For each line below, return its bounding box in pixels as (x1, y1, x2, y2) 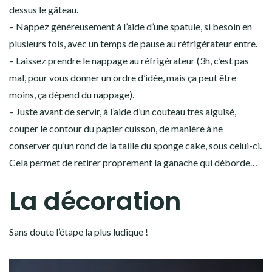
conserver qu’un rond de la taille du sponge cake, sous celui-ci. (9, 140, 262, 152)
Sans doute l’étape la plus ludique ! (9, 226, 148, 238)
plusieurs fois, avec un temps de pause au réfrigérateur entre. (9, 38, 257, 50)
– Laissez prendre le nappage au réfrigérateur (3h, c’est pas (9, 55, 249, 67)
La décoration (9, 184, 181, 219)
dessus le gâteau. (9, 4, 78, 16)
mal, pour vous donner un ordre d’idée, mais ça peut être (9, 72, 236, 84)
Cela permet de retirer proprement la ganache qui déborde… (9, 157, 257, 169)
